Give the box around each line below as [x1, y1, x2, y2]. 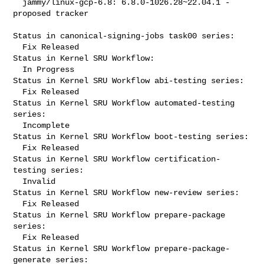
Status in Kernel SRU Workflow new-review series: [13, 187, 240, 197]
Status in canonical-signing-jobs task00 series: [13, 31, 235, 41]
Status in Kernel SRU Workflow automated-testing [13, 98, 235, 108]
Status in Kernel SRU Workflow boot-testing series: [13, 131, 249, 141]
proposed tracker [13, 8, 89, 18]
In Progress [13, 64, 23, 74]
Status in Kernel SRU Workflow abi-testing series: [13, 75, 245, 85]
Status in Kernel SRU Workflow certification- [13, 154, 221, 164]
